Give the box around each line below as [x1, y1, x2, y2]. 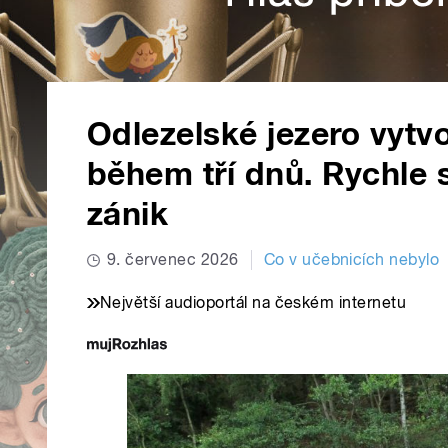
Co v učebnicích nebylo [263, 250, 440, 270]
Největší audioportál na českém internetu [100, 293, 407, 313]
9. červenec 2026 [107, 250, 239, 270]
